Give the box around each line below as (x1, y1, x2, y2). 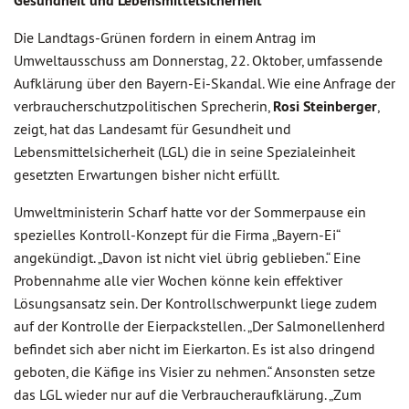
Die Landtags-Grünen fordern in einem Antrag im (14, 28, 316, 47)
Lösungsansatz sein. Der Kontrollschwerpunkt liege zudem (14, 294, 377, 312)
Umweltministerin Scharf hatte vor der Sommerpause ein (14, 203, 366, 221)
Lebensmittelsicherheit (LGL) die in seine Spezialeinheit (14, 142, 355, 161)
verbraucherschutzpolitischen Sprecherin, (14, 97, 273, 115)
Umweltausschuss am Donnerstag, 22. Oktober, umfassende (14, 51, 383, 69)
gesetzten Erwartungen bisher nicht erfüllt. (14, 165, 279, 184)
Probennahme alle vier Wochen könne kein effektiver (14, 271, 342, 289)
